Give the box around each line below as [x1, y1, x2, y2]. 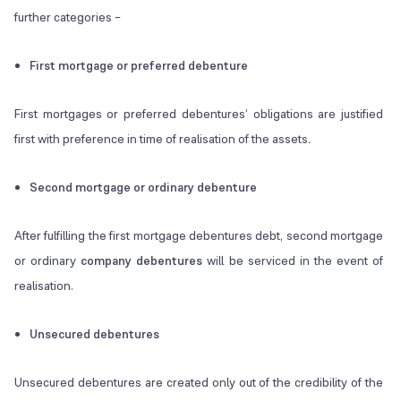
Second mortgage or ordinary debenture [30, 179, 257, 196]
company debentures [81, 252, 203, 269]
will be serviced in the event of [202, 252, 384, 269]
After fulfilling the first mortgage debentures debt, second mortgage [14, 227, 384, 244]
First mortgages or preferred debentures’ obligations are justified [14, 106, 384, 123]
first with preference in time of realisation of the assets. [14, 131, 311, 148]
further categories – [14, 9, 121, 26]
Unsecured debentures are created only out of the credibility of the [14, 374, 384, 391]
